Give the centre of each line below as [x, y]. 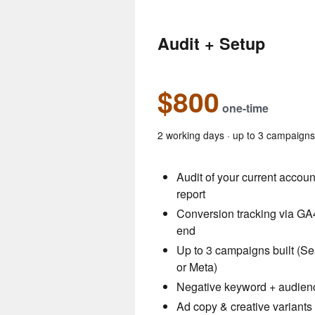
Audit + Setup [211, 44]
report [191, 194]
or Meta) [197, 267]
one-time [244, 108]
